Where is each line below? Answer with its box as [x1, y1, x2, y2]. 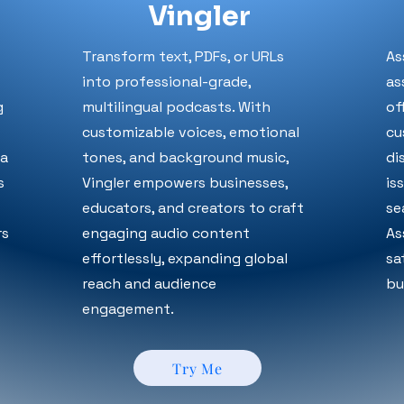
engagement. [82, 299, 174, 318]
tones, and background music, [82, 148, 289, 167]
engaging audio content [82, 224, 250, 243]
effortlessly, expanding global [82, 249, 288, 268]
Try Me [172, 358, 223, 378]
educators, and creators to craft [82, 198, 304, 217]
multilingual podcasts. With [82, 97, 271, 116]
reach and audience [82, 274, 216, 293]
